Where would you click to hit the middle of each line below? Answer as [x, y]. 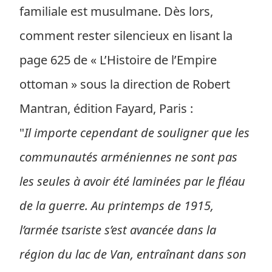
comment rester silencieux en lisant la [126, 36]
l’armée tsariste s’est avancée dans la [118, 230]
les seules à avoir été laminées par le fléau [132, 181]
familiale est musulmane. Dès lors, [116, 11]
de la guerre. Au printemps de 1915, [117, 206]
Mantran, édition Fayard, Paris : [106, 108]
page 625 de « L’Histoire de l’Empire [118, 60]
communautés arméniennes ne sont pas [128, 157]
